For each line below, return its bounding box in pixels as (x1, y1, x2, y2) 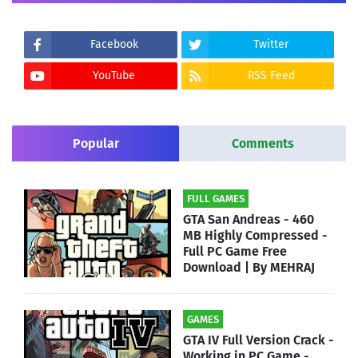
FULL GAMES (187, 193, 245, 205)
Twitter (253, 38, 289, 52)
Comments (231, 136, 294, 152)
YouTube (93, 69, 136, 83)
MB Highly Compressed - (183, 228, 328, 244)
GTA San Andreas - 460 (183, 212, 314, 228)
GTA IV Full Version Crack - (183, 332, 334, 348)
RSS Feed (247, 69, 295, 83)
